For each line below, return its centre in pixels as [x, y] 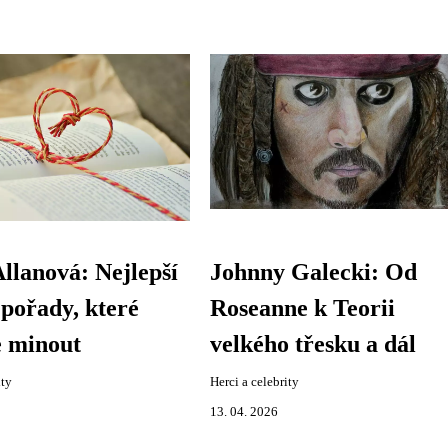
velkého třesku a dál [313, 343]
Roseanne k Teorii [303, 307]
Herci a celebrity [255, 381]
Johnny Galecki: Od [314, 271]
